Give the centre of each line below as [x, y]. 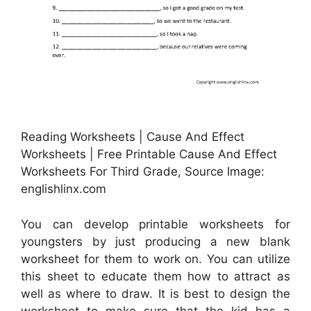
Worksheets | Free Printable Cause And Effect [149, 154]
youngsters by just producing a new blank [155, 241]
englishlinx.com [64, 189]
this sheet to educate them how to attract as [155, 276]
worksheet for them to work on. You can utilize [155, 259]
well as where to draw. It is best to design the [155, 293]
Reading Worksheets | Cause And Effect [133, 137]
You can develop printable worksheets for [155, 224]
